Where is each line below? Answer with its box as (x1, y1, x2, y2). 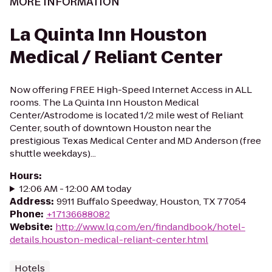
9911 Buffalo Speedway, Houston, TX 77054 (56, 195, 246, 208)
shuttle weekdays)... (10, 147, 96, 160)
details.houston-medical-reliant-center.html (10, 233, 208, 246)
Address (10, 195, 51, 208)
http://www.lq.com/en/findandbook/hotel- (55, 220, 245, 233)
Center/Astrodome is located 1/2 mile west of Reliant (10, 109, 243, 121)
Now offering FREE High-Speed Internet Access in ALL (10, 83, 252, 96)
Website (10, 220, 50, 233)
